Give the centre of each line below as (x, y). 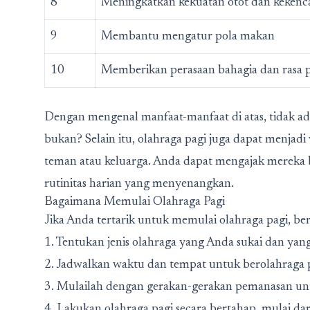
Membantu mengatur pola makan (188, 37)
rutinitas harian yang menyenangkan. (139, 184)
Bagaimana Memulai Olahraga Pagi (135, 202)
